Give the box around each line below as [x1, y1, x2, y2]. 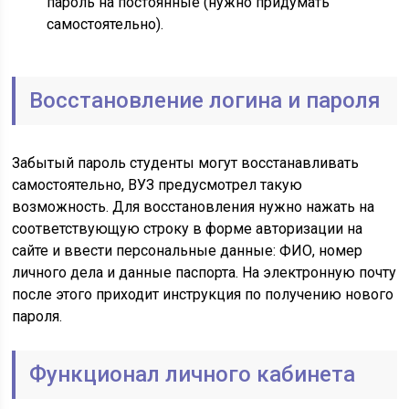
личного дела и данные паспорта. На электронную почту [12, 264, 397, 281]
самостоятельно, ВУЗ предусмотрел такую [12, 176, 303, 194]
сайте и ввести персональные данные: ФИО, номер [12, 242, 363, 259]
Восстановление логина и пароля [29, 88, 382, 113]
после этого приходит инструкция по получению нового [12, 286, 394, 303]
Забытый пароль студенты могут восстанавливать [12, 154, 360, 172]
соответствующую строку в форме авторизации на [12, 220, 363, 237]
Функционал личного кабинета [29, 362, 356, 387]
